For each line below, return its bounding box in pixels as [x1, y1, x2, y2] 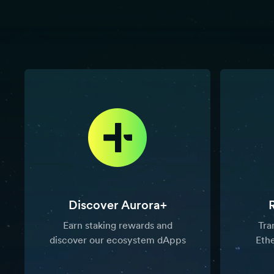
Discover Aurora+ [68, 198, 167, 212]
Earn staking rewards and [62, 220, 172, 231]
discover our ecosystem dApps [49, 234, 186, 246]
